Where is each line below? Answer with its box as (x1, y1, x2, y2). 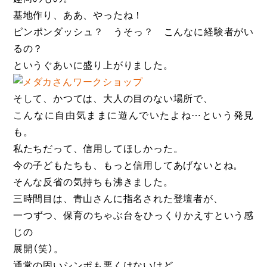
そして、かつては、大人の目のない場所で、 (13, 94, 213, 104)
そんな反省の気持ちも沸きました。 (13, 178, 173, 188)
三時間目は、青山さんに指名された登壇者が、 (13, 194, 223, 204)
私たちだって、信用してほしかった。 (13, 144, 184, 154)
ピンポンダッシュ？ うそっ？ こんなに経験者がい (13, 27, 254, 38)
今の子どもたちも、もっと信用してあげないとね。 (13, 161, 244, 171)
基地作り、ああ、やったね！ (13, 11, 144, 21)
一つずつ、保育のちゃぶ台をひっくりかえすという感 (13, 211, 254, 221)
